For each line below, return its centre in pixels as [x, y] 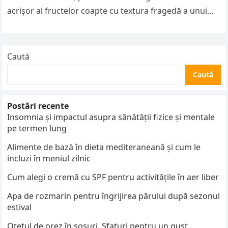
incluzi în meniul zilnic [49, 158]
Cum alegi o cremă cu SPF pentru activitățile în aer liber [113, 177]
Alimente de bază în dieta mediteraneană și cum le [104, 147]
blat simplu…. [33, 25]
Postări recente [38, 106]
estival [20, 207]
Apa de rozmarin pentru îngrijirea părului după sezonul [114, 196]
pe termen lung [37, 128]
